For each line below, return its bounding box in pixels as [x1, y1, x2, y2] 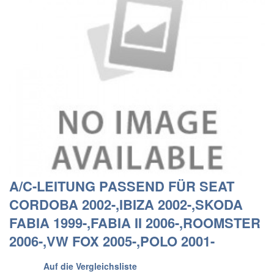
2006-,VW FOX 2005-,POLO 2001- [9, 231, 215, 251]
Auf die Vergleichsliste [43, 260, 137, 272]
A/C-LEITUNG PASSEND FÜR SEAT [9, 176, 234, 196]
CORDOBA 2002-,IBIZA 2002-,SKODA [9, 194, 243, 214]
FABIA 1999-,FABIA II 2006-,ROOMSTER [9, 213, 261, 232]
